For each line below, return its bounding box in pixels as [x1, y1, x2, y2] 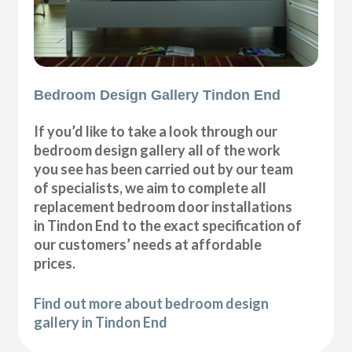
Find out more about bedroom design [34, 295, 269, 313]
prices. [34, 255, 76, 273]
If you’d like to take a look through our [34, 123, 278, 141]
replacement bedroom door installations [34, 198, 293, 216]
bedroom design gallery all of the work [34, 141, 281, 159]
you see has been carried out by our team [34, 160, 294, 178]
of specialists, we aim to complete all [34, 179, 267, 197]
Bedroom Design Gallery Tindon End [34, 87, 281, 104]
